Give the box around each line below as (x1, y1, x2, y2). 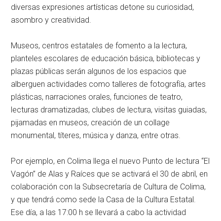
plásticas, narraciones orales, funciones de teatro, (11, 92, 183, 102)
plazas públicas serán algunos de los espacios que (11, 67, 187, 76)
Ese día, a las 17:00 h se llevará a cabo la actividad (11, 208, 186, 218)
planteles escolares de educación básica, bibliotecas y (11, 54, 201, 64)
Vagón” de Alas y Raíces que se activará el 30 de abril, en (11, 169, 208, 179)
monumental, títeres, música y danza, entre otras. (11, 131, 181, 141)
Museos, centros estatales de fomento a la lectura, (11, 41, 187, 51)
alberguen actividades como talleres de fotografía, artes (11, 79, 206, 89)
